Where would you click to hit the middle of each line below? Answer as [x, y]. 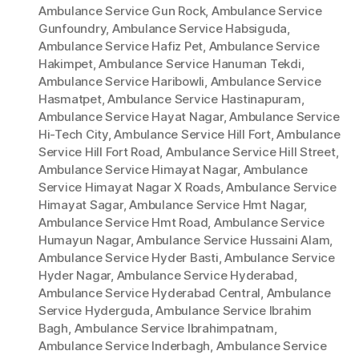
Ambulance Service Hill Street [250, 152]
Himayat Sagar [81, 205]
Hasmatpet [70, 99]
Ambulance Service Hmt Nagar [217, 205]
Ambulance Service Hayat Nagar [131, 117]
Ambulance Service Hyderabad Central [150, 293]
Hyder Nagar [75, 276]
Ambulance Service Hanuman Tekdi [200, 64]
